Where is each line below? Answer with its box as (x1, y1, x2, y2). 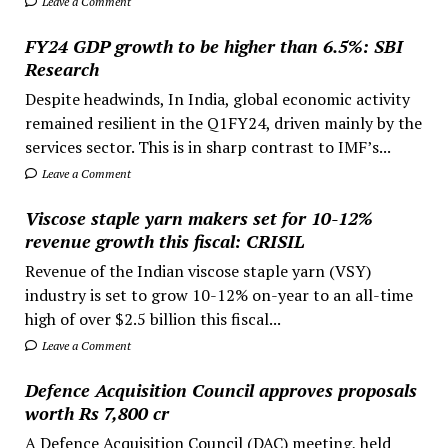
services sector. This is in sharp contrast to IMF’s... (24, 135, 391, 158)
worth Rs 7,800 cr (24, 400, 169, 425)
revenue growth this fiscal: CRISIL (24, 228, 304, 253)
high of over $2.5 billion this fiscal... (24, 307, 281, 330)
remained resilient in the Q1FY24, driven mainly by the (24, 111, 422, 134)
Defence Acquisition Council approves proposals (24, 377, 417, 402)
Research (24, 56, 99, 81)
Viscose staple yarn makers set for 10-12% (24, 205, 373, 230)
